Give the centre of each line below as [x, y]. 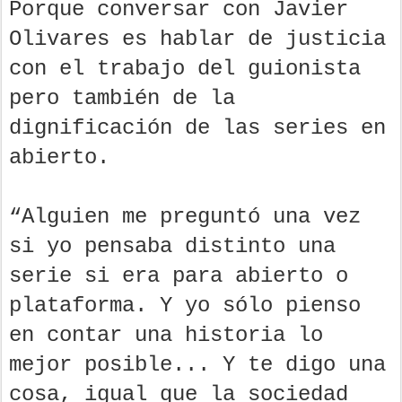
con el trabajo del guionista [185, 68]
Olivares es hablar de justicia [197, 39]
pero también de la [122, 98]
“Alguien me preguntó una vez [185, 216]
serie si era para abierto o [179, 275]
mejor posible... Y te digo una [197, 364]
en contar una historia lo [166, 335]
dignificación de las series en [197, 127]
